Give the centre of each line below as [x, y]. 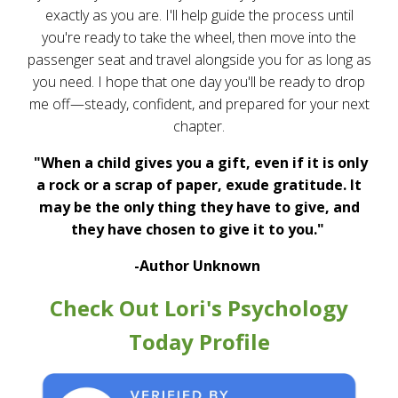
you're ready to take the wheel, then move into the [199, 37]
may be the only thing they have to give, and [199, 207]
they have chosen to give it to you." [199, 229]
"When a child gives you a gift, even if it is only [199, 163]
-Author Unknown [199, 266]
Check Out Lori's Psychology [199, 308]
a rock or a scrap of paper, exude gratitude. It [199, 185]
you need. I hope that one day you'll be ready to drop [199, 82]
